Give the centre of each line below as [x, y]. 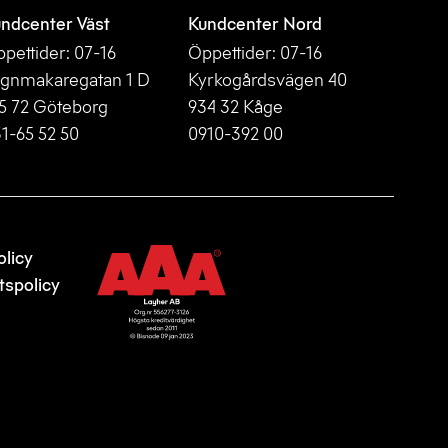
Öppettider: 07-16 [255, 52]
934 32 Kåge [235, 106]
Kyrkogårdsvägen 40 [267, 79]
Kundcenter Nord [255, 23]
